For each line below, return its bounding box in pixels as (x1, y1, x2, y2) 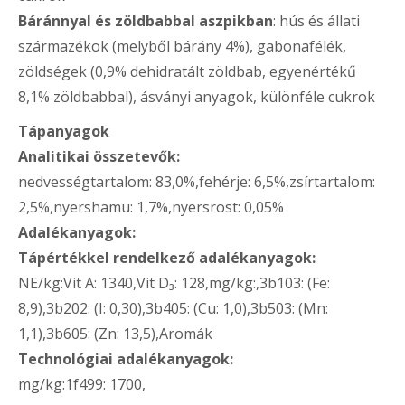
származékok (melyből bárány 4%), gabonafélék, (18, 36, 346, 56)
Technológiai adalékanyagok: (18, 349, 233, 369)
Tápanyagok (18, 121, 109, 141)
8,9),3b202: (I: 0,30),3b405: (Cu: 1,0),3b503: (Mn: (18, 298, 328, 318)
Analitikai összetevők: (18, 146, 180, 166)
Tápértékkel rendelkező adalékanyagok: (18, 248, 316, 268)
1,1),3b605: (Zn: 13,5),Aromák (18, 324, 212, 344)
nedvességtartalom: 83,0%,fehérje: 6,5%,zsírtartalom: (18, 172, 375, 192)
